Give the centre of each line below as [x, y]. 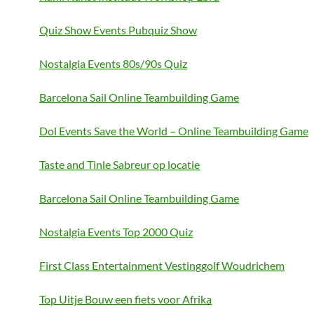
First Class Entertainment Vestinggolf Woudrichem [162, 265]
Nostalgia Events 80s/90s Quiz [113, 63]
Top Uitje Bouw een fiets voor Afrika [125, 299]
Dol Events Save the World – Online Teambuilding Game [174, 131]
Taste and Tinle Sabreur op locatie [120, 164]
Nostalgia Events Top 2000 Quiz [116, 232]
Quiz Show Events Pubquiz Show [118, 30]
